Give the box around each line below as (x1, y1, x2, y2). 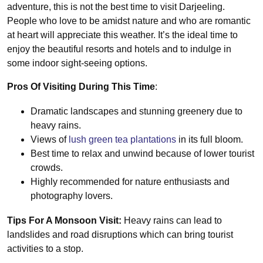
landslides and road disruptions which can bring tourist (7, 230, 233, 240)
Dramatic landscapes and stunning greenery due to (31, 106, 242, 117)
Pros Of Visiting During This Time (7, 82, 155, 92)
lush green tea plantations (66, 134, 176, 145)
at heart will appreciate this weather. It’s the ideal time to (7, 30, 238, 41)
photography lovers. (31, 191, 113, 201)
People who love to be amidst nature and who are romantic (7, 16, 251, 26)
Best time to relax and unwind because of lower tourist (31, 149, 254, 159)
